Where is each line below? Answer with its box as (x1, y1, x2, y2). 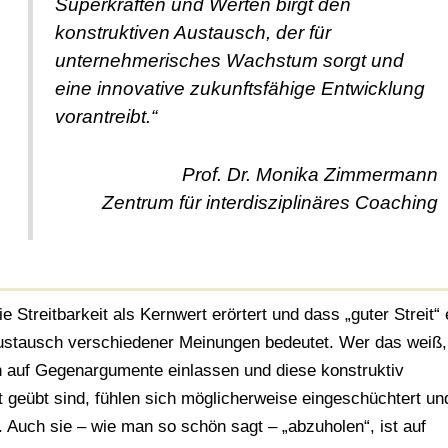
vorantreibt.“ (55, 106, 158, 128)
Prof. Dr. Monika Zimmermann (181, 164, 438, 186)
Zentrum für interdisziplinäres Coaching (101, 192, 438, 214)
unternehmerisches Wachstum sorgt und (55, 50, 405, 72)
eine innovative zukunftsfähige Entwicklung (55, 78, 426, 100)
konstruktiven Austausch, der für (55, 22, 332, 44)
